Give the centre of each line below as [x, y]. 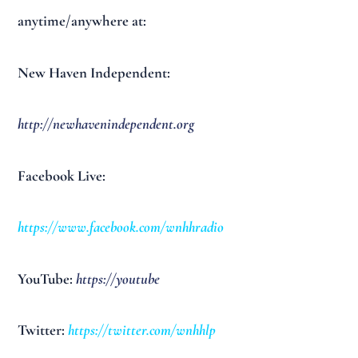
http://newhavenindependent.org [106, 124]
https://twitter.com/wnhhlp [142, 330]
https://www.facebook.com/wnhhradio [121, 227]
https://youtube [118, 278]
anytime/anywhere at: [82, 21]
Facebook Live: [64, 175]
